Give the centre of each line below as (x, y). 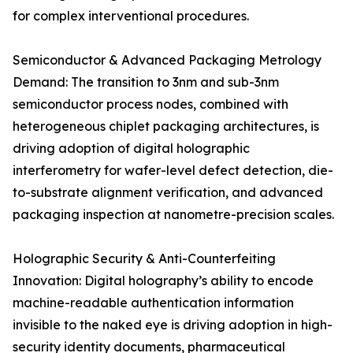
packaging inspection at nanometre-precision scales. (173, 215)
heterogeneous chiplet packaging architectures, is (166, 126)
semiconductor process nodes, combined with (150, 104)
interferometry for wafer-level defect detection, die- (173, 171)
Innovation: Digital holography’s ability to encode (163, 281)
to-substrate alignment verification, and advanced (168, 193)
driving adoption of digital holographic (131, 149)
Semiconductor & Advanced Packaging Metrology (167, 60)
